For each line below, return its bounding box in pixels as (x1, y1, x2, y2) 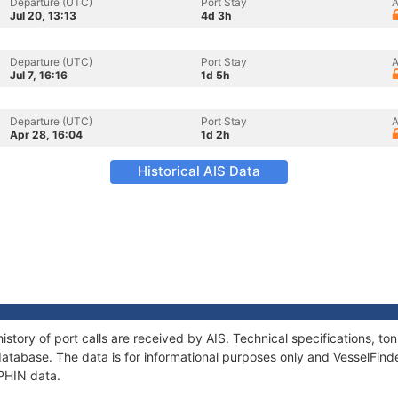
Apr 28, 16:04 (10, 128, 83, 141)
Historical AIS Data (138, 163, 260, 179)
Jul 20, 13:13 (10, 9, 76, 22)
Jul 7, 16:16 (10, 68, 68, 82)
